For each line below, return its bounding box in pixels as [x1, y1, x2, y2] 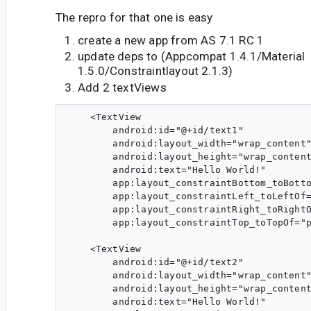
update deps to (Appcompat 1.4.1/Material [78, 49, 305, 64]
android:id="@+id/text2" [67, 257, 244, 268]
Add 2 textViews [78, 81, 167, 95]
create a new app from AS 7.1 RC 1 [78, 33, 264, 47]
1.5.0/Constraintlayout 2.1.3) [78, 64, 233, 78]
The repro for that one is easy [56, 10, 213, 25]
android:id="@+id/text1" [67, 125, 244, 136]
